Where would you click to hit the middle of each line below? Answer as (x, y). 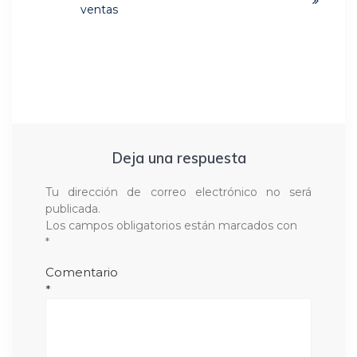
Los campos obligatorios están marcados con (171, 225)
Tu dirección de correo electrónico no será (178, 192)
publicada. (73, 208)
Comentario (82, 272)
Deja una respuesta (178, 158)
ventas (100, 9)
